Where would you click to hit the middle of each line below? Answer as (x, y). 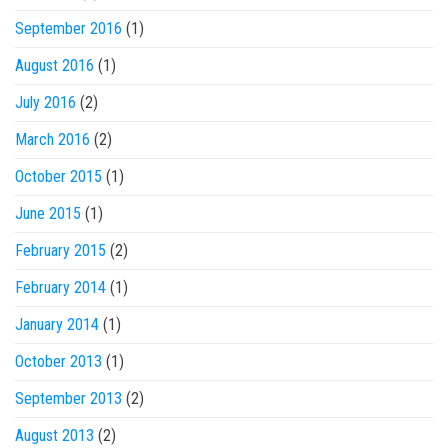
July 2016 (45, 102)
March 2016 (52, 139)
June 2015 (48, 213)
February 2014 (60, 287)
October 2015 (58, 176)
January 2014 (57, 324)
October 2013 (58, 361)
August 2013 (54, 435)
